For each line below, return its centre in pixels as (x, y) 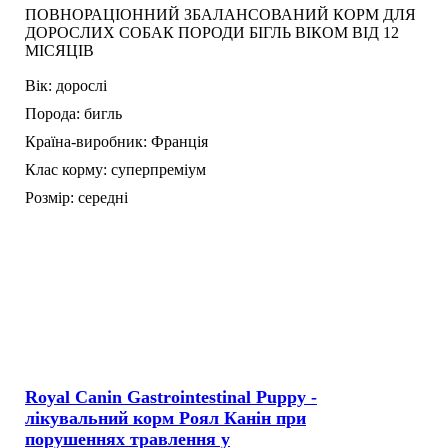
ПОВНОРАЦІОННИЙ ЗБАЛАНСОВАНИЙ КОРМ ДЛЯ (220, 14)
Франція (179, 141)
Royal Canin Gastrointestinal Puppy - (171, 396)
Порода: (52, 113)
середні (103, 197)
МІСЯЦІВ (59, 50)
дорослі (81, 85)
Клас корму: (66, 169)
